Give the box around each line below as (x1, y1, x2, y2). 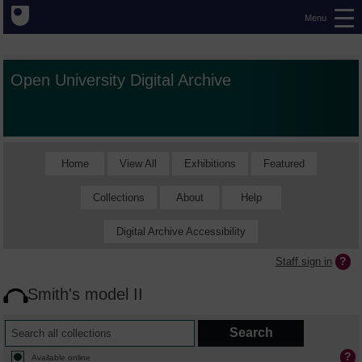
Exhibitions (183, 157, 236, 170)
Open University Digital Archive (11, 70, 232, 90)
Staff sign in (275, 255, 332, 267)
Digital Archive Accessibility (116, 225, 246, 238)
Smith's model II (27, 284, 144, 304)
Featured (263, 157, 305, 170)
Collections (93, 191, 145, 204)
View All (119, 157, 157, 170)
